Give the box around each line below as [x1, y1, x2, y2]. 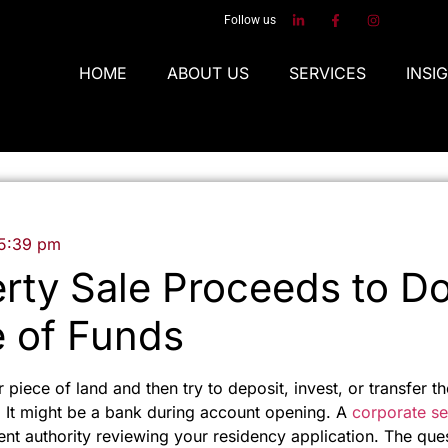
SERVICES [289, 63, 367, 83]
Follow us [224, 13, 276, 27]
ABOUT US [167, 63, 250, 83]
